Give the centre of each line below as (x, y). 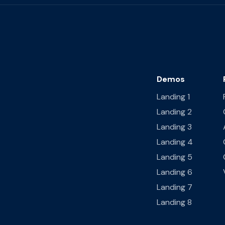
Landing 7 (175, 187)
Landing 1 (173, 96)
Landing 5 (175, 157)
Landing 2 (174, 111)
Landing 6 (175, 172)
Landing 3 (174, 127)
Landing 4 (175, 142)
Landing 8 (174, 202)
